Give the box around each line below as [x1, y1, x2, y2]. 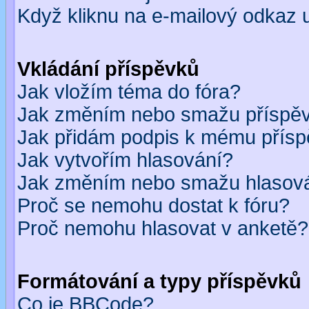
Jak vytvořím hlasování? [17, 149, 233, 171]
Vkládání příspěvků [17, 58, 199, 80]
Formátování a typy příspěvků [17, 270, 301, 292]
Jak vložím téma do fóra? [17, 81, 241, 103]
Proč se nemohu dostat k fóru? [17, 195, 290, 217]
